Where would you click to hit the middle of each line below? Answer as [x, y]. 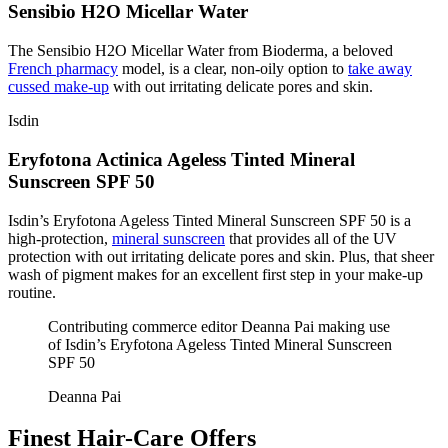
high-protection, [60, 238]
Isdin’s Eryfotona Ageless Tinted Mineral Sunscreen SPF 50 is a [209, 220]
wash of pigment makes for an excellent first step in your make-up [215, 274]
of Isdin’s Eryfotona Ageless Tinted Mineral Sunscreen [220, 344]
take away [380, 69]
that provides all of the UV [311, 238]
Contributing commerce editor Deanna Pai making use [219, 326]
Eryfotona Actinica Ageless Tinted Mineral [181, 159]
